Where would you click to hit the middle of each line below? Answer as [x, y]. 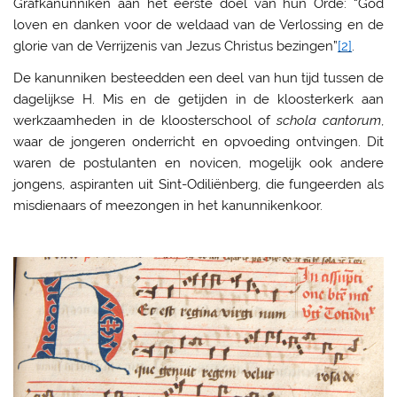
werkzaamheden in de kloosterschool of [145, 120]
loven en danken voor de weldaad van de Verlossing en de [198, 25]
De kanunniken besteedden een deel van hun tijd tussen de [198, 78]
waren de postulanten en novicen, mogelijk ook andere [198, 163]
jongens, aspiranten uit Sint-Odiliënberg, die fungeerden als [198, 184]
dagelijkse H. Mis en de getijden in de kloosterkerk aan [198, 99]
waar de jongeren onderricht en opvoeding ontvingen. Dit [198, 141]
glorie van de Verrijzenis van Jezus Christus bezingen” [176, 47]
